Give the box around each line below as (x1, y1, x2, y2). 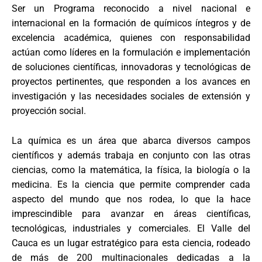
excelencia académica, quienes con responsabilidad (12, 32, 250, 44)
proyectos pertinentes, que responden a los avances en (12, 76, 250, 88)
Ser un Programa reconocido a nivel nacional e (12, 3, 250, 15)
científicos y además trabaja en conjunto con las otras (12, 149, 250, 161)
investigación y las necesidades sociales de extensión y (12, 91, 250, 102)
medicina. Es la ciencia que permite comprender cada (12, 178, 250, 190)
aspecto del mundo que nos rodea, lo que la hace (12, 193, 250, 205)
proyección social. (12, 105, 86, 117)
